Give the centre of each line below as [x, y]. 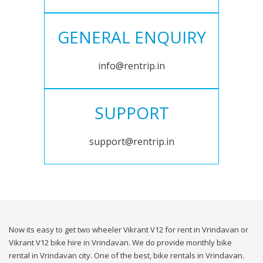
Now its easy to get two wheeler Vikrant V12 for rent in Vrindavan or [129, 230]
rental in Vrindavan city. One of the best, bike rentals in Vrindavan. [127, 256]
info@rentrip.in [131, 66]
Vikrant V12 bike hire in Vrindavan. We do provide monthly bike [120, 243]
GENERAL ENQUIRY [131, 37]
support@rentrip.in [131, 142]
